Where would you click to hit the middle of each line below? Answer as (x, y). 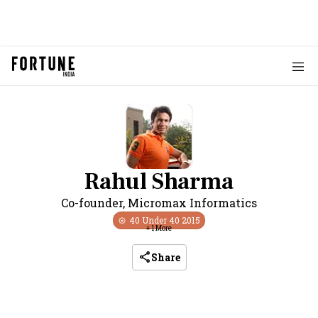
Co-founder (92, 203)
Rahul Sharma (159, 182)
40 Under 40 (155, 220)
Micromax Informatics (192, 203)
